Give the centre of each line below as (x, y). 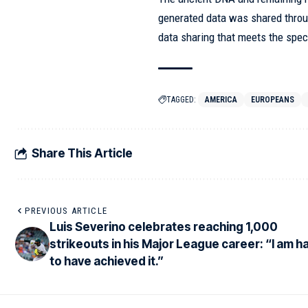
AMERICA (221, 99)
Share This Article (82, 154)
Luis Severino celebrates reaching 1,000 (164, 227)
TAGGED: (181, 99)
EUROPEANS (273, 99)
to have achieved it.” (107, 261)
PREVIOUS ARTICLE (66, 210)
